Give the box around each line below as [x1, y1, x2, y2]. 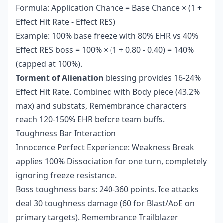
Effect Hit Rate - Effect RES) [16, 16, 115, 28]
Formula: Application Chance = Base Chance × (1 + [16, 2, 202, 14]
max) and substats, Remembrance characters [16, 100, 187, 111]
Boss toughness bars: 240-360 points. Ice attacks [16, 184, 199, 195]
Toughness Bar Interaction [16, 128, 116, 139]
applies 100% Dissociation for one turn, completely [16, 156, 207, 167]
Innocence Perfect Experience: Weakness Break [16, 142, 194, 153]
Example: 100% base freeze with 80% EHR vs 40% [16, 30, 198, 42]
